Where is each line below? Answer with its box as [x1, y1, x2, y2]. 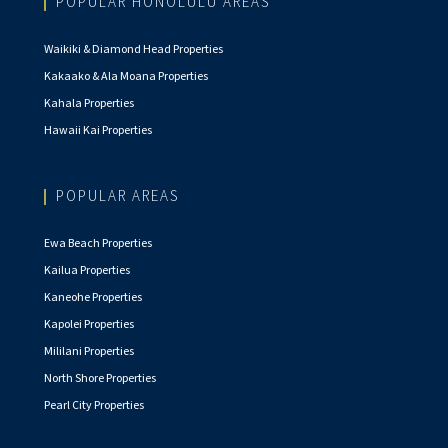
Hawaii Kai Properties [44, 122, 152, 140]
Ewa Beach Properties [44, 235, 152, 253]
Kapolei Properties [44, 316, 134, 334]
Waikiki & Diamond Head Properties [44, 41, 223, 59]
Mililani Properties [44, 343, 134, 361]
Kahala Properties [44, 95, 134, 113]
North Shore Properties [44, 370, 156, 388]
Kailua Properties [44, 262, 130, 280]
